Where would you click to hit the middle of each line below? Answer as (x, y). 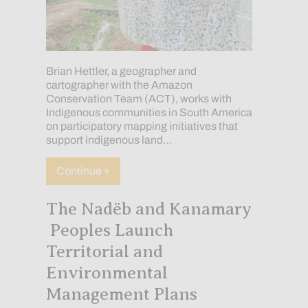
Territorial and (104, 251)
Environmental (107, 273)
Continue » (83, 170)
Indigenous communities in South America (149, 112)
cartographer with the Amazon (119, 85)
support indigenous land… (109, 140)
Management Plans (121, 294)
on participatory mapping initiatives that (142, 126)
